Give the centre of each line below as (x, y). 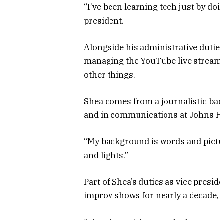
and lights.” (106, 155)
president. (104, 20)
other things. (110, 74)
